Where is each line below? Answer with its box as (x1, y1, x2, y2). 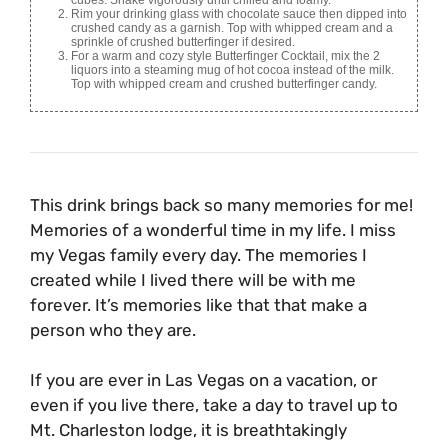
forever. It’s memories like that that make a (30, 294, 367, 315)
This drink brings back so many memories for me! (30, 194, 413, 215)
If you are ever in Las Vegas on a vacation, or (30, 370, 377, 391)
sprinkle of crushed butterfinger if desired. (71, 34, 295, 49)
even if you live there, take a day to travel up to (30, 395, 398, 416)
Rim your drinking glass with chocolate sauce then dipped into (71, 6, 407, 21)
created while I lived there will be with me (30, 269, 356, 290)
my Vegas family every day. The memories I (30, 244, 367, 265)
